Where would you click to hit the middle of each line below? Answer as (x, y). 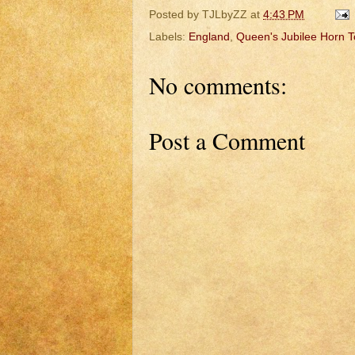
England (209, 37)
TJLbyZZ (225, 14)
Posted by (176, 14)
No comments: (218, 85)
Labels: (169, 37)
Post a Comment (227, 141)
